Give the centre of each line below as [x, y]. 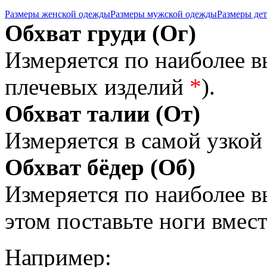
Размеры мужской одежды [164, 14]
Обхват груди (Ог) [100, 33]
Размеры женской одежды [58, 14]
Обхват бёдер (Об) [100, 167]
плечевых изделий [94, 87]
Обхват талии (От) [103, 114]
